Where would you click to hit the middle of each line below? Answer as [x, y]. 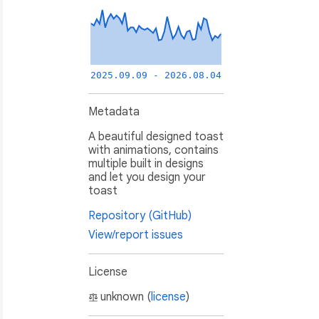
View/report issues [136, 235]
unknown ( [126, 297]
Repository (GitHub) [140, 216]
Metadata [114, 112]
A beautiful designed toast [156, 137]
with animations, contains [153, 151]
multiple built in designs [146, 164]
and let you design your [147, 178]
